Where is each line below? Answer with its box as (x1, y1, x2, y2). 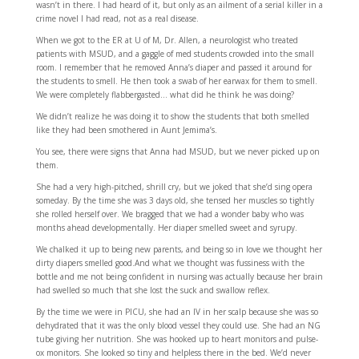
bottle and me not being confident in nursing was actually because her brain (35, 270, 323, 282)
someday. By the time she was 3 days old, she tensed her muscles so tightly (35, 194, 314, 206)
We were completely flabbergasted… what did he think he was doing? (35, 88, 294, 100)
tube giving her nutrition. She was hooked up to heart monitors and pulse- (35, 333, 318, 345)
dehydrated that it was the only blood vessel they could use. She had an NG (35, 319, 321, 331)
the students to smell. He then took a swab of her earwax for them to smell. (35, 75, 317, 87)
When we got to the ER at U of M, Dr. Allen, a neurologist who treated (35, 34, 298, 46)
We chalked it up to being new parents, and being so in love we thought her (35, 243, 322, 255)
